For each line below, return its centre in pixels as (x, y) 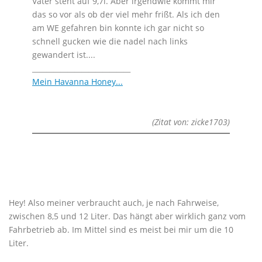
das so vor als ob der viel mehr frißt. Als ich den (126, 14)
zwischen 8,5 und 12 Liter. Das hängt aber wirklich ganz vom (127, 216)
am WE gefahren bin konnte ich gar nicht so (118, 28)
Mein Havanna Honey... (77, 82)
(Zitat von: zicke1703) (191, 122)
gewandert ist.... (64, 55)
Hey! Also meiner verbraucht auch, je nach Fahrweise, (114, 203)
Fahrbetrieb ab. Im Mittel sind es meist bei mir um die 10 (121, 230)
